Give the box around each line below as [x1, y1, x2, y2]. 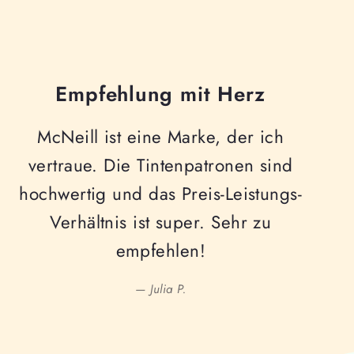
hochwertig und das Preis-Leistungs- [19, 181, 303, 207]
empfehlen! [115, 238, 206, 264]
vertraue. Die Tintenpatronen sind [28, 153, 293, 179]
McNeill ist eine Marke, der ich [37, 124, 284, 150]
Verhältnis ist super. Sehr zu [50, 209, 272, 235]
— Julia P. [135, 281, 186, 299]
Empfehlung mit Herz [55, 78, 266, 109]
